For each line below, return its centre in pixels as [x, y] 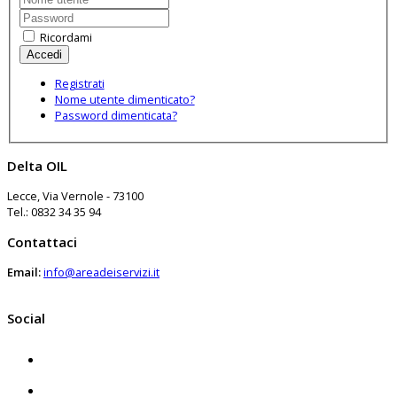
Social [26, 318]
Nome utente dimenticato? [125, 99]
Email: [24, 272]
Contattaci [42, 241]
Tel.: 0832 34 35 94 [54, 211]
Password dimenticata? [116, 115]
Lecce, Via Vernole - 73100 [75, 195]
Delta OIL [37, 165]
